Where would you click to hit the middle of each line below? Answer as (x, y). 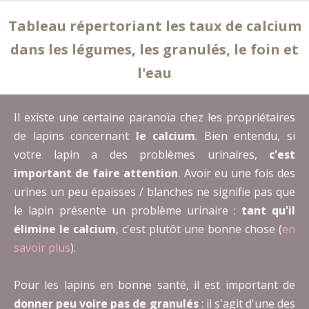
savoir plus (42, 248)
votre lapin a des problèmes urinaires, (141, 155)
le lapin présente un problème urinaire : (128, 211)
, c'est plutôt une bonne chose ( (199, 229)
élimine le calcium (65, 229)
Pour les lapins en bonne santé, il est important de (154, 285)
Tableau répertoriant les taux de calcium (154, 26)
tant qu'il (268, 211)
